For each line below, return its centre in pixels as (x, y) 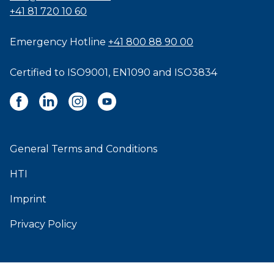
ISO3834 (196, 73)
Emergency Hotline (59, 42)
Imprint (28, 199)
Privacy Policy (43, 224)
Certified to (39, 73)
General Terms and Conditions (83, 149)
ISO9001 (88, 73)
